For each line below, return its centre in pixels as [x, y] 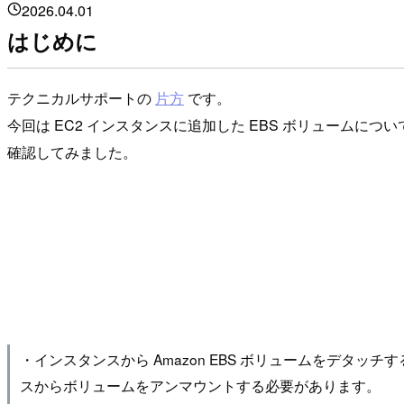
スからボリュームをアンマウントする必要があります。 [200, 385]
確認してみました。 [72, 151]
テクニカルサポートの [81, 97]
